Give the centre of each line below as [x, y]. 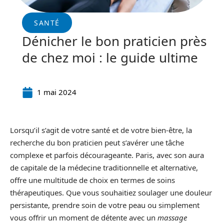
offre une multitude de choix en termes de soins [92, 180]
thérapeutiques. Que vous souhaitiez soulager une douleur [111, 192]
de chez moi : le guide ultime [110, 57]
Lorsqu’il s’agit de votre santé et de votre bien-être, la [101, 130]
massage [172, 217]
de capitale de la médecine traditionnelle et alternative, [104, 167]
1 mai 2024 [57, 92]
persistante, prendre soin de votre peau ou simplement [105, 205]
